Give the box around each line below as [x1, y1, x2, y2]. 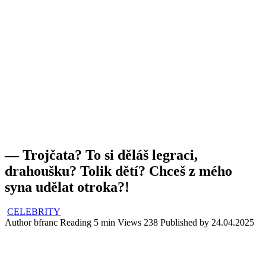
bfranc [34, 217, 58, 228]
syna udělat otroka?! [5, 179, 129, 195]
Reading [60, 217, 91, 228]
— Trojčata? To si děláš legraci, [5, 147, 198, 163]
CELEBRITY [7, 207, 61, 217]
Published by [160, 217, 209, 228]
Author [5, 217, 31, 228]
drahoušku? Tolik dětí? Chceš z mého [5, 163, 232, 179]
